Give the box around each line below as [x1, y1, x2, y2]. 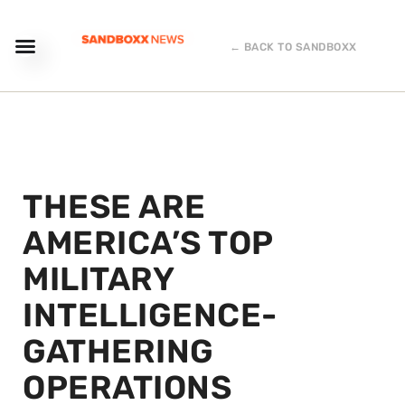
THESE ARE [23, 187, 206, 226]
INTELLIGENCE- [23, 296, 278, 334]
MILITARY [23, 259, 174, 298]
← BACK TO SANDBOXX [229, 41, 357, 53]
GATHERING [23, 332, 214, 371]
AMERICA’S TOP [23, 223, 273, 262]
